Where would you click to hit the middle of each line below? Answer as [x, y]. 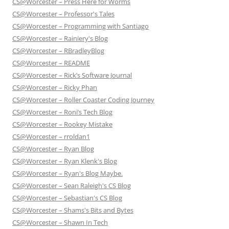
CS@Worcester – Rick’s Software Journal [72, 75]
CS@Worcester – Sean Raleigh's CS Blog [72, 186]
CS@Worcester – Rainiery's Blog [60, 39]
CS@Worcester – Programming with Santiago [81, 26]
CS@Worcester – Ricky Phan [55, 88]
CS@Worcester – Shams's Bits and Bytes [73, 210]
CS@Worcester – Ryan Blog [53, 149]
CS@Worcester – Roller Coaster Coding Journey [83, 100]
